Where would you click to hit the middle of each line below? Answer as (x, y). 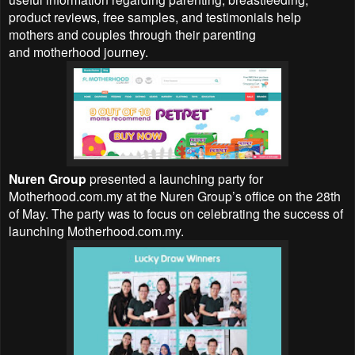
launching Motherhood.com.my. (96, 230)
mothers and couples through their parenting (132, 34)
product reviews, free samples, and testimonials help (155, 16)
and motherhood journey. (78, 51)
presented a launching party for (176, 178)
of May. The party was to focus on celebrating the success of (176, 213)
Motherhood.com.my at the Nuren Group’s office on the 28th (175, 195)
